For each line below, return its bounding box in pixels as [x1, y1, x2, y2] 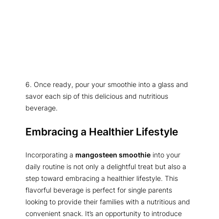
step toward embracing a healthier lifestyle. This [25, 174, 178, 182]
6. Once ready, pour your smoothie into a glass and [25, 80, 188, 89]
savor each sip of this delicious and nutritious [25, 92, 168, 101]
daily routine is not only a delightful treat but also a [25, 162, 186, 171]
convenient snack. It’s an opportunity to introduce [25, 209, 182, 218]
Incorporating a [25, 150, 75, 159]
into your [151, 150, 180, 159]
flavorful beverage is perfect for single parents [25, 185, 172, 194]
